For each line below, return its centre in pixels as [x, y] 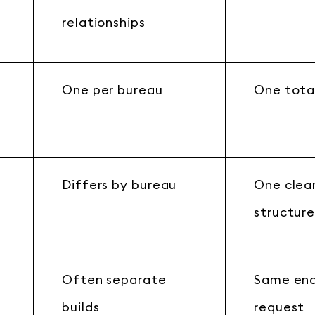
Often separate [114, 280]
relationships [104, 22]
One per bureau [112, 90]
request [279, 307]
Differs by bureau [120, 185]
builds [81, 307]
